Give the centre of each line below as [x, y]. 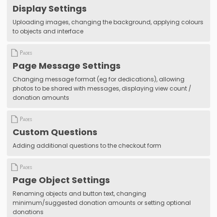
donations [28, 212]
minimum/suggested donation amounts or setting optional [102, 202]
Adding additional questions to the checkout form [87, 145]
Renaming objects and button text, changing [79, 193]
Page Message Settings [67, 65]
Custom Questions [55, 132]
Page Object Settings [61, 180]
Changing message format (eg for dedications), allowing [99, 79]
